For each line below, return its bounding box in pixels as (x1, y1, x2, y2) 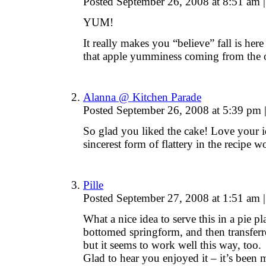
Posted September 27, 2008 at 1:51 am (83, 192, 263, 205)
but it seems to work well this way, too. (83, 239, 261, 252)
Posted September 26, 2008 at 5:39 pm (83, 104, 264, 117)
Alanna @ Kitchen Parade (83, 91, 201, 104)
